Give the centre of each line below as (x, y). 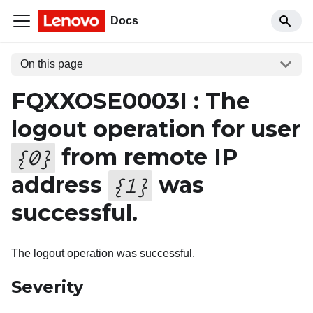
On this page (51, 64)
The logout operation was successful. (103, 253)
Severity (47, 286)
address (60, 184)
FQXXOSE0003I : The (131, 101)
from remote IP (146, 156)
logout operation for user (156, 129)
